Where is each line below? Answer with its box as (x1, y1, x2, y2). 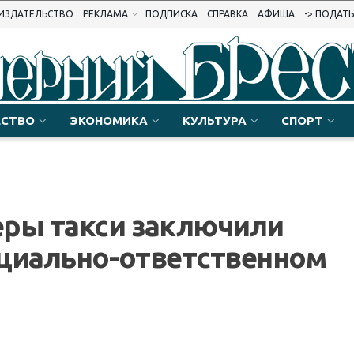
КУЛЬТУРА (183, 114, 247, 127)
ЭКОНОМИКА (70, 114, 148, 127)
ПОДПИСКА (145, 9, 198, 19)
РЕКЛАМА (83, 9, 128, 19)
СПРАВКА (207, 9, 248, 19)
